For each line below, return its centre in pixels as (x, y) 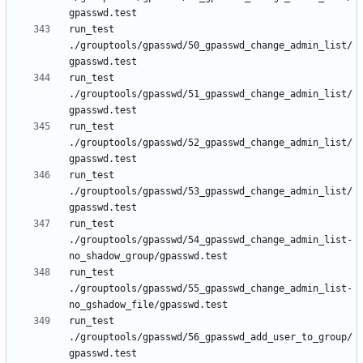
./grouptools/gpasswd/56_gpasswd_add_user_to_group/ (211, 337)
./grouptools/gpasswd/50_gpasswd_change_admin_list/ (211, 46)
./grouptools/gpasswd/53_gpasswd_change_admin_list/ (211, 192)
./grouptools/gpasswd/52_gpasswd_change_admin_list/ (211, 143)
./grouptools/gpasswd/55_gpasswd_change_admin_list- (211, 289)
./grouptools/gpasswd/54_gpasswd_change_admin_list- (211, 240)
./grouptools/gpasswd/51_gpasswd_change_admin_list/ (211, 94)
